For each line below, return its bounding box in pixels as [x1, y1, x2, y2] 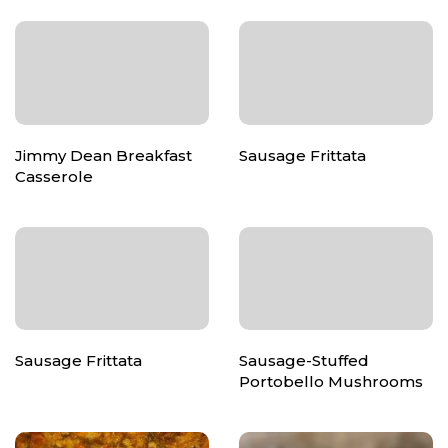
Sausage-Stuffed [239, 351, 369, 371]
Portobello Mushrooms [239, 372, 423, 392]
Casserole [15, 166, 93, 186]
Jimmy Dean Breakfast [15, 145, 192, 165]
